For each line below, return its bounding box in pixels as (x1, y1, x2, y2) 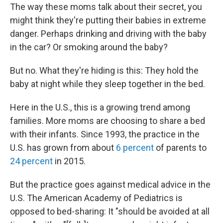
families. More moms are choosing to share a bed (10, 115, 205, 126)
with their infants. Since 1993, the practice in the (10, 129, 200, 139)
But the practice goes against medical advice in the (10, 179, 211, 190)
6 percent (116, 142, 154, 153)
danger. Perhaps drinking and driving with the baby (10, 28, 207, 39)
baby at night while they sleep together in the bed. (10, 79, 205, 89)
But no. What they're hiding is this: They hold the (10, 65, 199, 76)
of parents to (154, 142, 207, 153)
